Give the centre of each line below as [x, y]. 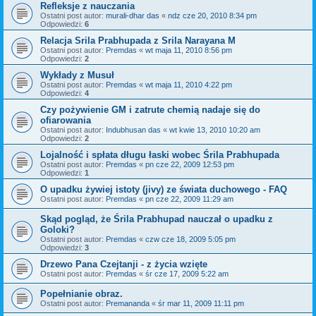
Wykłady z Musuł [77, 75]
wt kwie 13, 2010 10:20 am [215, 130]
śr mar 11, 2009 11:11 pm [201, 303]
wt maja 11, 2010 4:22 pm [189, 85]
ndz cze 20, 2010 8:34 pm [212, 16]
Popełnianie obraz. [81, 294]
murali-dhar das [133, 16]
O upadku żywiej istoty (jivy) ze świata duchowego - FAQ [164, 189]
